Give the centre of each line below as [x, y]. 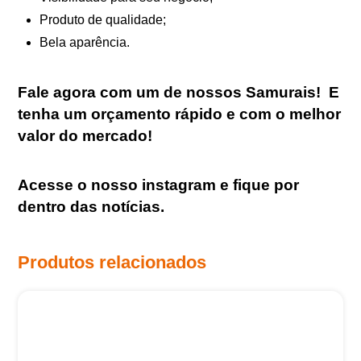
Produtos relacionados [112, 263]
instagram [179, 185]
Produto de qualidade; [102, 20]
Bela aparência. [84, 42]
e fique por [260, 185]
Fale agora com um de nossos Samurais [167, 92]
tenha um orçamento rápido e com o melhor [180, 114]
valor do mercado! [85, 136]
